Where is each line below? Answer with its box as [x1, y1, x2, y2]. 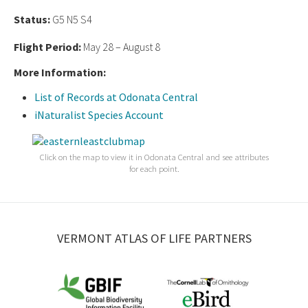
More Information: [14, 65, 106, 79]
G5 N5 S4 [52, 12, 92, 26]
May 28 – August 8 [83, 39, 160, 54]
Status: [14, 12, 52, 26]
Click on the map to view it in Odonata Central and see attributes [39, 151, 269, 162]
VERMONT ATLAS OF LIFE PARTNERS [56, 230, 252, 246]
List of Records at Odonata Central [34, 89, 198, 104]
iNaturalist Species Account [34, 107, 164, 122]
